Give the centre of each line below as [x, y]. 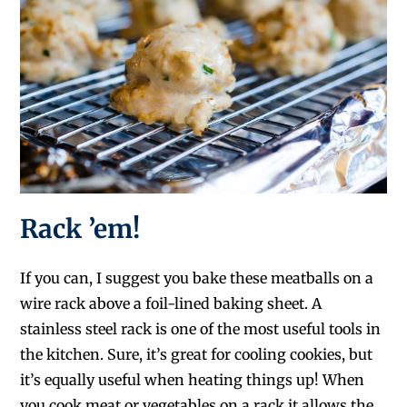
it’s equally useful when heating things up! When [193, 379]
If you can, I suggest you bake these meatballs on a [197, 278]
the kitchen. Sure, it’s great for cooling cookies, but [197, 354]
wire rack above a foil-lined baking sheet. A [171, 303]
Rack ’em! [80, 228]
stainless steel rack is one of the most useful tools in [201, 328]
